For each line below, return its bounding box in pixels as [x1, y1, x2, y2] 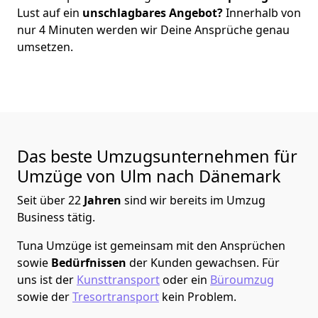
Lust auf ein [17, 4, 79, 21]
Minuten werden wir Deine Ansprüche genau [45, 21, 290, 38]
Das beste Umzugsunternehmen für [17, 144, 297, 168]
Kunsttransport [77, 271, 160, 287]
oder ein [160, 271, 210, 287]
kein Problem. [159, 288, 236, 305]
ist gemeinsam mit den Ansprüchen [92, 237, 285, 253]
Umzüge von [17, 164, 120, 187]
